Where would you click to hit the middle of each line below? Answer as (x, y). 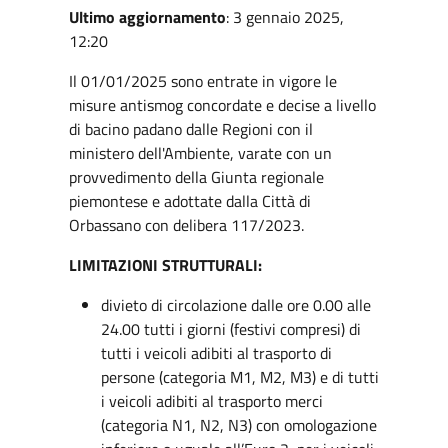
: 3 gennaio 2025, (284, 17)
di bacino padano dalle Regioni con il (190, 129)
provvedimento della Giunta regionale (196, 177)
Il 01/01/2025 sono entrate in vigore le (202, 81)
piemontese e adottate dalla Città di (189, 201)
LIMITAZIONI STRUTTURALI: (165, 265)
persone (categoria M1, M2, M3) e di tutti (239, 377)
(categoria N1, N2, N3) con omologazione (238, 425)
